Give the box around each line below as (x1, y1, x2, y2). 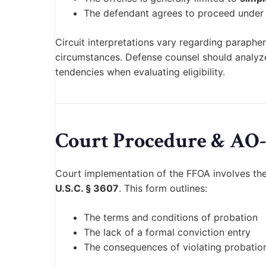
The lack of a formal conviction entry (84, 226, 251, 239)
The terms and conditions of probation (84, 211, 258, 224)
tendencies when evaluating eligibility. (55, 66, 225, 78)
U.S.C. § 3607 (55, 182, 119, 195)
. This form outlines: (119, 182, 207, 195)
